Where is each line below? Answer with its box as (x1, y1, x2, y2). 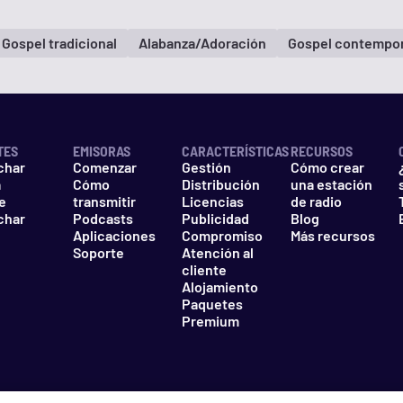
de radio (290, 193, 342, 210)
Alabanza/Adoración (139, 33, 266, 51)
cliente (181, 261, 227, 279)
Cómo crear (290, 158, 364, 176)
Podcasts (73, 210, 134, 228)
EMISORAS (73, 142, 131, 160)
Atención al (181, 244, 254, 262)
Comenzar (73, 158, 138, 176)
